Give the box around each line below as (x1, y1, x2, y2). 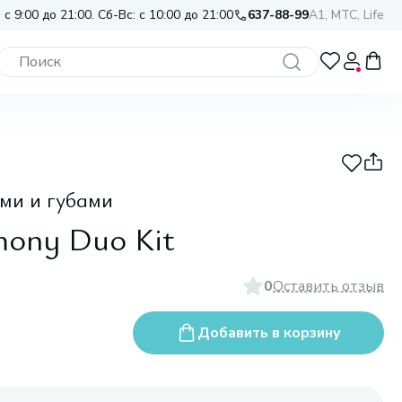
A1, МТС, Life (309, 6, 384, 23)
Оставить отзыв (273, 276, 384, 296)
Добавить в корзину (197, 323, 341, 343)
